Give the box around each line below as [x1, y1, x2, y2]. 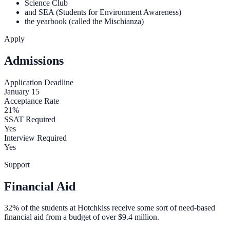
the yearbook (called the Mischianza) [25, 16, 144, 26]
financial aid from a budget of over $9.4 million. [4, 213, 159, 222]
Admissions [4, 53, 64, 67]
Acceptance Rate [4, 96, 59, 105]
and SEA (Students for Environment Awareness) [25, 7, 181, 16]
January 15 [4, 87, 40, 96]
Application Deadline [4, 78, 73, 87]
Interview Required [4, 133, 67, 142]
